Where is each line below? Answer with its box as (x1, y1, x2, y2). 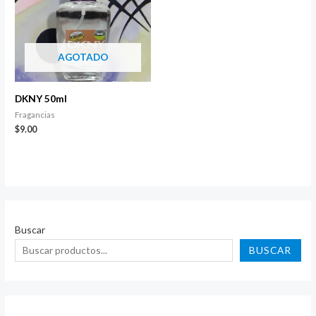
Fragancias (15, 109, 56, 119)
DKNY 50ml (15, 92, 68, 104)
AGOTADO (57, 50, 109, 63)
